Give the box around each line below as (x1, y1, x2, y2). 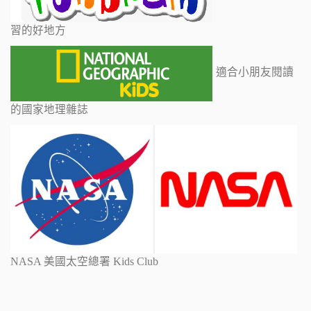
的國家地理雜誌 (10, 103, 88, 115)
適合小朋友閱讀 (216, 66, 294, 78)
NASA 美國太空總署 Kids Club (10, 255, 158, 268)
